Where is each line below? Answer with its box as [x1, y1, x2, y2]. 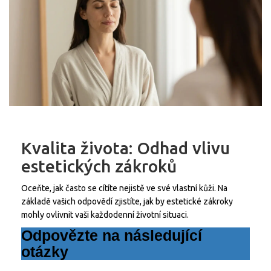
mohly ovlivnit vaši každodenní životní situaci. [21, 210, 189, 220]
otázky [21, 243, 68, 261]
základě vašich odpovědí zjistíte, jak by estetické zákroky [21, 197, 233, 207]
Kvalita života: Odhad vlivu [21, 139, 230, 158]
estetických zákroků [21, 157, 177, 176]
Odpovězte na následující [21, 227, 202, 244]
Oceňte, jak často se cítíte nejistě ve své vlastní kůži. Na [21, 183, 227, 194]
